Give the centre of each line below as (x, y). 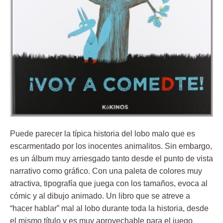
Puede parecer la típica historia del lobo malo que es (103, 134)
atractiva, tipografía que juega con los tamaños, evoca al (109, 184)
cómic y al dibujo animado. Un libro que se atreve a (100, 196)
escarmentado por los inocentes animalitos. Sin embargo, (111, 146)
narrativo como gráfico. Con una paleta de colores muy (106, 171)
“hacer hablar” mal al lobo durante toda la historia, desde (109, 209)
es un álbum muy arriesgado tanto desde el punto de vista (111, 159)
